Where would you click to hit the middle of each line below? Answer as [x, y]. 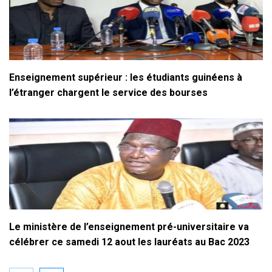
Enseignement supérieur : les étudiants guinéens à [126, 77]
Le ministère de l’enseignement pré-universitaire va [129, 226]
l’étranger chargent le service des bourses [108, 92]
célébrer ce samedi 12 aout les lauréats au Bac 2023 [129, 242]
